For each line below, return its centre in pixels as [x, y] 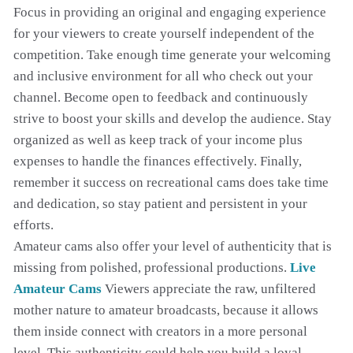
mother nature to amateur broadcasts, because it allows [166, 310]
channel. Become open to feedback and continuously [161, 97]
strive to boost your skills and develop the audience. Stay [173, 119]
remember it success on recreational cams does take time [171, 182]
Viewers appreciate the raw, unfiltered [209, 289]
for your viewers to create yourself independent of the [164, 33]
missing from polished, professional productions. [152, 268]
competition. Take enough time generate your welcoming [172, 55]
